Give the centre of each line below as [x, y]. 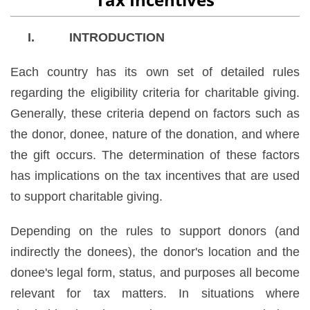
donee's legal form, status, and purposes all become [155, 272]
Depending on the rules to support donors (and [155, 231]
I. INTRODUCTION [96, 37]
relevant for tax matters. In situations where [155, 293]
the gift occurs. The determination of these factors [155, 155]
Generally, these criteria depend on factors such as [155, 113]
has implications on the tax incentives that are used [155, 175]
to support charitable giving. [86, 196]
